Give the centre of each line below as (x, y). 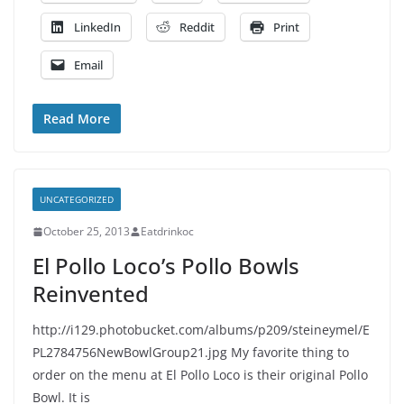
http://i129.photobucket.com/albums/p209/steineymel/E (201, 330)
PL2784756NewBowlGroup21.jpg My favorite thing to (191, 352)
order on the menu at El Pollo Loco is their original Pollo (200, 375)
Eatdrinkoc (167, 231)
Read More (77, 119)
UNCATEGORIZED (77, 199)
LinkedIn (97, 27)
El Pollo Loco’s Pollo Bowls (166, 266)
